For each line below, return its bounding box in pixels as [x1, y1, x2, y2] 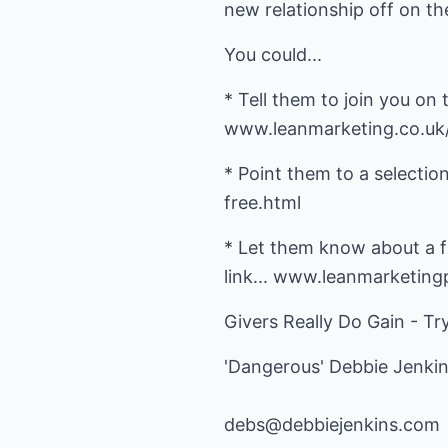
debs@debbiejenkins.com [224, 414, 440, 435]
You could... [224, 44, 322, 65]
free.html [224, 192, 301, 213]
